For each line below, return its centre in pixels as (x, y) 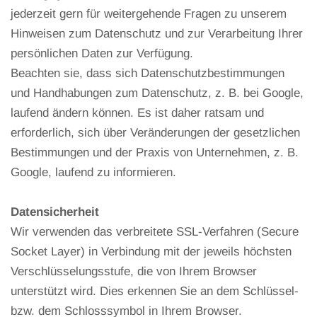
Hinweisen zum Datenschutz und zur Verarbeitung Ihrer (157, 33)
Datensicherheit (55, 212)
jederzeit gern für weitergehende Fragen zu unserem (149, 13)
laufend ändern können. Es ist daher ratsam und (137, 113)
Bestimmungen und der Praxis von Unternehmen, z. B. (155, 152)
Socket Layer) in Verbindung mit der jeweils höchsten (151, 251)
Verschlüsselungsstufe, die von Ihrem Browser (134, 271)
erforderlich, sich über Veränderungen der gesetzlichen (155, 132)
